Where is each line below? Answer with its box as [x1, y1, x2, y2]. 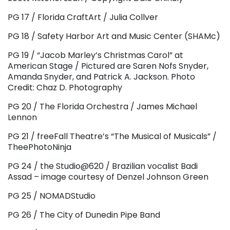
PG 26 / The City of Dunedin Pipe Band [8, 208, 160, 221]
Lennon [8, 111, 37, 123]
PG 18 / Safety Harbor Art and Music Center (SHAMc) [8, 30, 220, 42]
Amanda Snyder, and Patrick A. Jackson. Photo [8, 70, 195, 83]
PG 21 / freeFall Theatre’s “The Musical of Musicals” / [8, 130, 217, 142]
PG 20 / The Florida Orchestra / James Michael [8, 100, 197, 112]
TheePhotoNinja [8, 141, 71, 153]
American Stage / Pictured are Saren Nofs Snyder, [8, 60, 208, 72]
